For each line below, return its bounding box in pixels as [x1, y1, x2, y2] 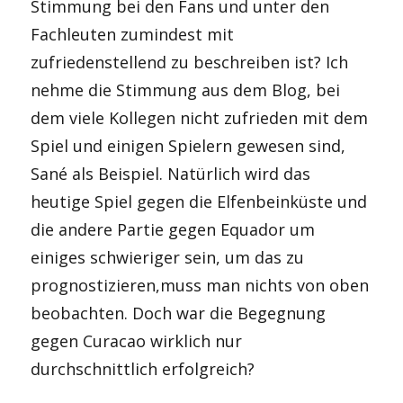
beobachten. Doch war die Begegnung [31, 302, 327, 324]
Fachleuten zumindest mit [31, 23, 235, 45]
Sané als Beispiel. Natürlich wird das [31, 163, 311, 184]
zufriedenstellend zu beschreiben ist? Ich [31, 51, 349, 73]
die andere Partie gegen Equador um [31, 219, 316, 240]
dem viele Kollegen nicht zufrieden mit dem [31, 107, 369, 129]
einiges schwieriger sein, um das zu [31, 246, 305, 268]
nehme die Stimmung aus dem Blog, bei [31, 79, 341, 101]
